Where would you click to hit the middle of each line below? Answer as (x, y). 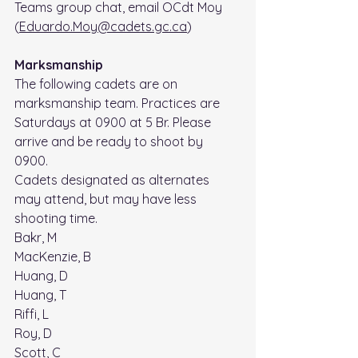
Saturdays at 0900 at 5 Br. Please (114, 123)
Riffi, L (32, 314)
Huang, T (40, 295)
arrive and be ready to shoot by (110, 142)
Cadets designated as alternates (113, 180)
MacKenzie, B (53, 257)
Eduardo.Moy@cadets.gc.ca (103, 27)
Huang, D (41, 276)
